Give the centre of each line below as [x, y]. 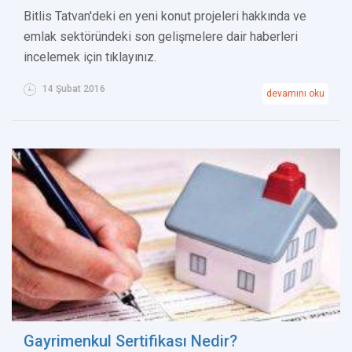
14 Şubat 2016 [73, 89]
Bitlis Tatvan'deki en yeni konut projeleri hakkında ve [165, 16]
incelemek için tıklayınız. [90, 57]
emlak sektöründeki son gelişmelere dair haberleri [161, 37]
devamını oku [295, 94]
